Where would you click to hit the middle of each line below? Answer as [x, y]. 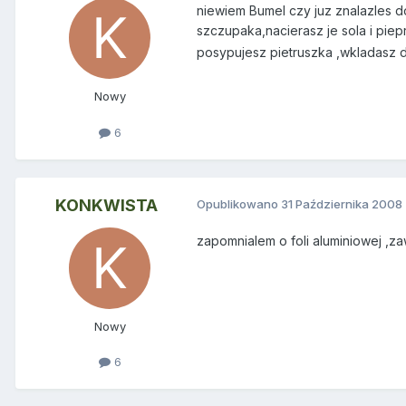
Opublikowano [239, 203]
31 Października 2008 [342, 203]
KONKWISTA [106, 205]
